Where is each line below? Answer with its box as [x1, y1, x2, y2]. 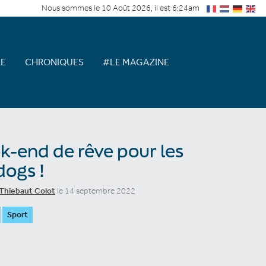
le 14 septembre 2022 [55, 185, 135, 196]
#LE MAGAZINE [102, 56, 169, 68]
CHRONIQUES [24, 56, 84, 68]
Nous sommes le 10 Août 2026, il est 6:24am [42, 3, 199, 13]
